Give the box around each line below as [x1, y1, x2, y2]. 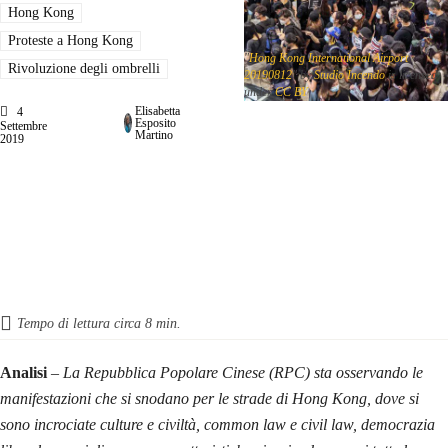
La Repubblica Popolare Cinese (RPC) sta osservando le [59, 363, 423, 381]
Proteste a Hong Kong [8, 32, 133, 48]
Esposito [135, 115, 176, 130]
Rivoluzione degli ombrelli [8, 60, 160, 76]
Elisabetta [135, 103, 180, 118]
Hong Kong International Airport [249, 50, 408, 65]
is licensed [385, 67, 437, 82]
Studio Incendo [314, 67, 385, 82]
